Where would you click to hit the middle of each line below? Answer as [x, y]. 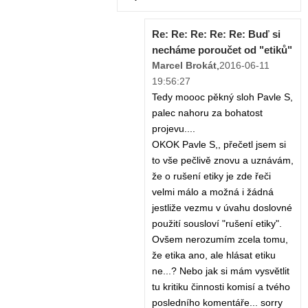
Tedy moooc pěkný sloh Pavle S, [222, 97]
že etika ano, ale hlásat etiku [214, 255]
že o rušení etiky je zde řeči [211, 176]
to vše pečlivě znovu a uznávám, [223, 161]
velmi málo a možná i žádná [213, 192]
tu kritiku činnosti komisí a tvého [221, 287]
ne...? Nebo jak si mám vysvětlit [221, 271]
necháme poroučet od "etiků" [222, 50]
